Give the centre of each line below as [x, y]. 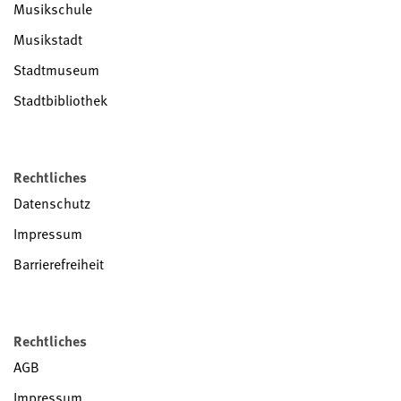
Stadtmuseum [56, 70]
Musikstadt [48, 40]
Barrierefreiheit [59, 264]
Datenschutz [52, 204]
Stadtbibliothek [60, 101]
